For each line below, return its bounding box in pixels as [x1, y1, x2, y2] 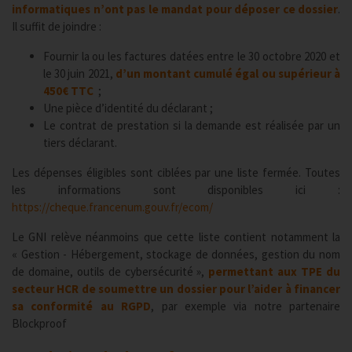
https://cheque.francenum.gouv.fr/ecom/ [12, 200, 213, 214]
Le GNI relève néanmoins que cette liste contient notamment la [12, 229, 340, 244]
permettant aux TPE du [208, 264, 341, 279]
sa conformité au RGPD [12, 299, 152, 313]
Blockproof [12, 316, 67, 331]
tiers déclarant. [43, 135, 117, 150]
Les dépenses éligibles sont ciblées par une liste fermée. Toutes [12, 165, 340, 180]
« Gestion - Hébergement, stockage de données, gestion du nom [12, 247, 340, 262]
